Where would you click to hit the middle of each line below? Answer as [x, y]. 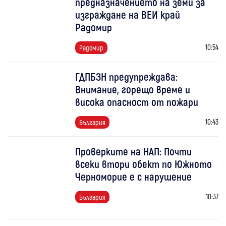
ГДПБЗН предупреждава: [127, 77]
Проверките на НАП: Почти [134, 151]
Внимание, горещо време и [133, 89]
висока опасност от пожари [137, 102]
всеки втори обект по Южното [144, 164]
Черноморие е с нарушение [134, 177]
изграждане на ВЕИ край [128, 15]
